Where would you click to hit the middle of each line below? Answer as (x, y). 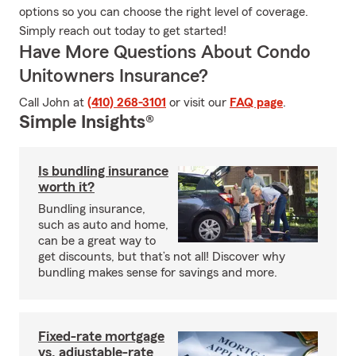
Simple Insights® (87, 122)
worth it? (66, 187)
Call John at (53, 103)
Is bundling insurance (103, 171)
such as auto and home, (103, 225)
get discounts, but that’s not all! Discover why (162, 257)
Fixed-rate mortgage (101, 336)
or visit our (198, 103)
